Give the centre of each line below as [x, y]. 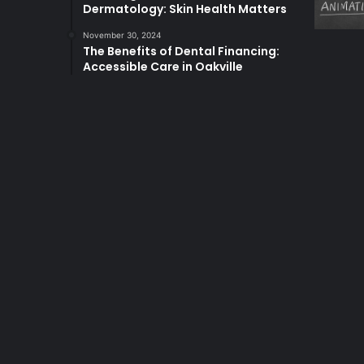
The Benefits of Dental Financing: [181, 52]
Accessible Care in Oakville [163, 67]
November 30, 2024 [122, 35]
